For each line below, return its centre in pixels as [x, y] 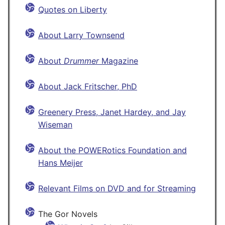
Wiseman [55, 125]
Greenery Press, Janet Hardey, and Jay [112, 112]
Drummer [81, 61]
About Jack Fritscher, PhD [88, 87]
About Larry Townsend [81, 35]
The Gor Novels [68, 214]
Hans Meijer [61, 163]
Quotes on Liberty [73, 10]
